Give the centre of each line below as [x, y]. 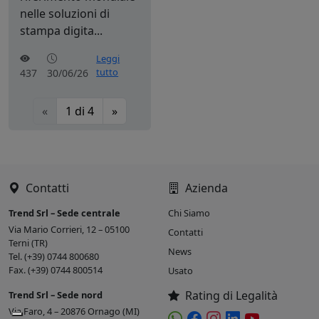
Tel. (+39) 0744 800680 [54, 256]
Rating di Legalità [231, 295]
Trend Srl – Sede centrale [64, 213]
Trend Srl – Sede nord [56, 294]
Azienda [205, 188]
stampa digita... [61, 30]
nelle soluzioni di [65, 13]
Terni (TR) [28, 242]
